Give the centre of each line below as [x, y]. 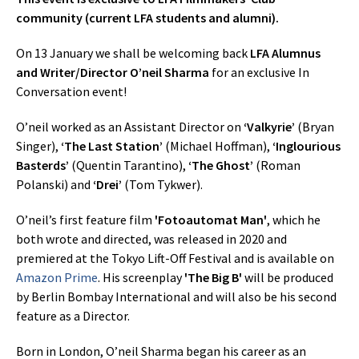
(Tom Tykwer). [162, 184]
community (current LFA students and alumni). [147, 18]
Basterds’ [44, 165]
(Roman [278, 165]
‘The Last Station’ [112, 146]
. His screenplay [140, 277]
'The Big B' [213, 277]
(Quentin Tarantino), [129, 165]
